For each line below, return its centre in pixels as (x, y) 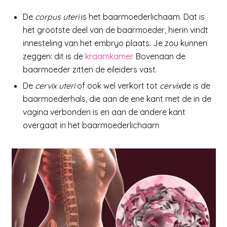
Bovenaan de (160, 56)
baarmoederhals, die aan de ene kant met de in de (117, 99)
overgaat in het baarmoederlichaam (91, 125)
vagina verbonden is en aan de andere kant (104, 112)
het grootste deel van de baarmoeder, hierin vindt (116, 30)
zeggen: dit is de (54, 56)
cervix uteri (55, 85)
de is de (196, 85)
